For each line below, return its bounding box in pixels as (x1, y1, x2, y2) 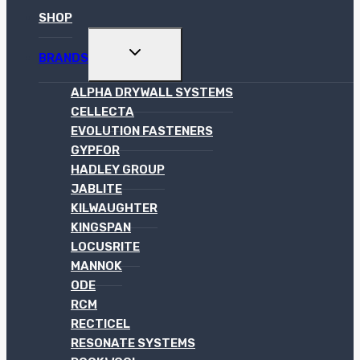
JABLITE (71, 182, 122, 197)
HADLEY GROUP (71, 162, 165, 178)
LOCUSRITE (71, 239, 140, 255)
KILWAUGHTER (71, 201, 157, 216)
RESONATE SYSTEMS (71, 336, 195, 351)
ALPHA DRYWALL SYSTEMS (71, 85, 233, 100)
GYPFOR (71, 143, 120, 158)
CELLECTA (71, 104, 134, 120)
